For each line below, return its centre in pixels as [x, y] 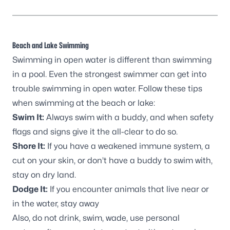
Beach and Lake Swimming [51, 45]
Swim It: [28, 117]
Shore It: [29, 146]
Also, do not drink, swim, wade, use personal [96, 218]
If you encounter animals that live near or [128, 189]
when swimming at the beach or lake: [84, 103]
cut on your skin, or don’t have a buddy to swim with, [112, 160]
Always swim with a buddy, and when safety [129, 117]
